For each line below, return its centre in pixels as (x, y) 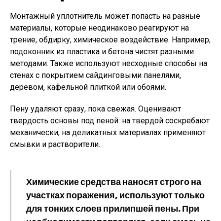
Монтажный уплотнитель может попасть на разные (105, 16)
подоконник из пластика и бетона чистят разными (102, 52)
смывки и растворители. (55, 144)
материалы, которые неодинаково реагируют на (99, 28)
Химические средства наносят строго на (114, 182)
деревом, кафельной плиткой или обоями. (88, 87)
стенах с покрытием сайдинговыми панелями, (95, 75)
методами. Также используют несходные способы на (109, 63)
